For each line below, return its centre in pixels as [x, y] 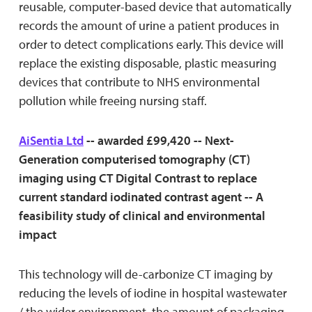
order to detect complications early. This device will [151, 44]
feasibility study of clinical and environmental [142, 215]
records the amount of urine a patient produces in [149, 25]
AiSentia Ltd [51, 140]
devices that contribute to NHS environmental [139, 81]
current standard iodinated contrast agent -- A [141, 196]
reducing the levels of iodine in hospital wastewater [153, 292]
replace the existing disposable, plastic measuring [147, 63]
